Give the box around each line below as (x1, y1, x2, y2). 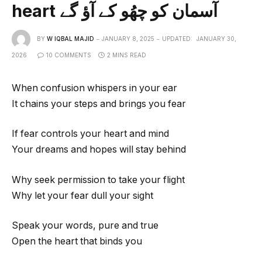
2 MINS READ (107, 51, 146, 58)
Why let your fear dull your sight (12, 189, 153, 201)
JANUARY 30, (196, 35, 236, 42)
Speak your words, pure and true (12, 220, 158, 232)
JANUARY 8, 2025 (102, 35, 154, 42)
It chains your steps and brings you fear (12, 98, 186, 109)
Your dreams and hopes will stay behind (12, 144, 186, 156)
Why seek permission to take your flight (12, 174, 185, 185)
